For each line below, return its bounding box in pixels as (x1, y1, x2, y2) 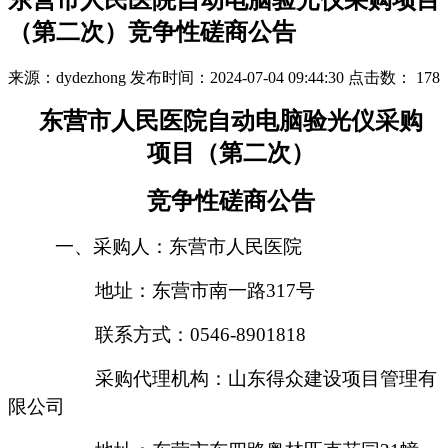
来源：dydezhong (8, 69, 126, 87)
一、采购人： (55, 236, 169, 258)
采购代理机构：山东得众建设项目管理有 (95, 368, 437, 390)
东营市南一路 (152, 280, 266, 302)
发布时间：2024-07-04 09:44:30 (130, 69, 344, 87)
